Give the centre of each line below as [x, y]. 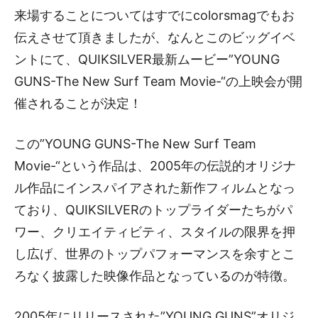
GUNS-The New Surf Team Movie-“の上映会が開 [158, 82]
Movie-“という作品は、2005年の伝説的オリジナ [155, 166]
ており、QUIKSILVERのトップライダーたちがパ [153, 210]
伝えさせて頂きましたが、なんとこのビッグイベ [155, 38]
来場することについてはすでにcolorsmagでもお [154, 16]
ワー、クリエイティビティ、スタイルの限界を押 [155, 232]
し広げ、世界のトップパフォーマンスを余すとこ [155, 254]
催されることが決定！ [78, 104]
